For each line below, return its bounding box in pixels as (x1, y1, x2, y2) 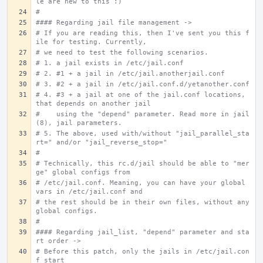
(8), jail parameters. (36, 119, 122, 127)
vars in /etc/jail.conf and (36, 188, 143, 195)
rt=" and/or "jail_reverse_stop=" (36, 139, 167, 146)
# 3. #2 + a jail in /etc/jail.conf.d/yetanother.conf (36, 80, 249, 88)
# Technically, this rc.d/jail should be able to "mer (36, 160, 249, 167)
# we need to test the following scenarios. (36, 49, 208, 56)
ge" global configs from (36, 168, 130, 176)
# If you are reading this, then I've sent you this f (36, 29, 249, 37)
